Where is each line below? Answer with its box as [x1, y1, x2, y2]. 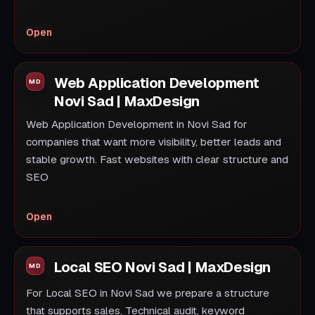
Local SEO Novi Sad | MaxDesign [54, 258, 271, 277]
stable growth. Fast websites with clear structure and [26, 153, 288, 167]
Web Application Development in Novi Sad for [26, 117, 247, 132]
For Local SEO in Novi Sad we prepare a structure [26, 286, 269, 301]
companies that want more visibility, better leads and [26, 135, 281, 150]
